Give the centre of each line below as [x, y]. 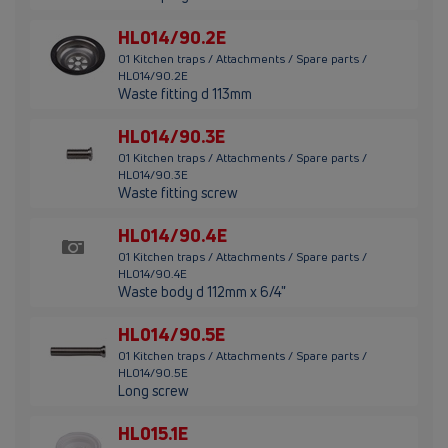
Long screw [153, 391]
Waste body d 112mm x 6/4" [202, 292]
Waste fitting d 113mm [185, 94]
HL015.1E [153, 433]
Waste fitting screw [178, 193]
